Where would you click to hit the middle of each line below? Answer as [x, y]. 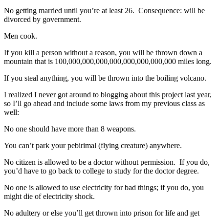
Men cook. [21, 36]
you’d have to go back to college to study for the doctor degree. [101, 171]
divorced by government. [43, 19]
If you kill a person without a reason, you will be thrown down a [103, 53]
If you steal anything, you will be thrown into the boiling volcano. [106, 78]
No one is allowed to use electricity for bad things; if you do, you [104, 187]
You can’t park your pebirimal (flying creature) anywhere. [93, 145]
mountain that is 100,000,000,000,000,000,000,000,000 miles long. [108, 61]
